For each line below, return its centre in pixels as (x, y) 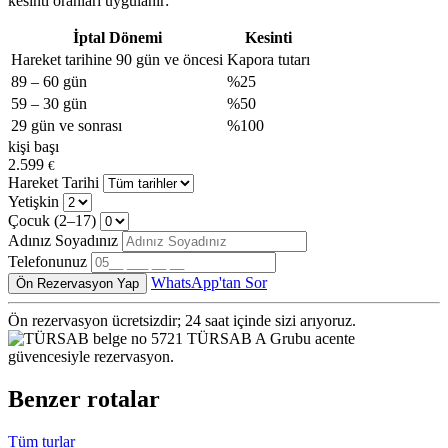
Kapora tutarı (268, 59)
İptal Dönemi (117, 37)
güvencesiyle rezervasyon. (91, 356)
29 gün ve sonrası (66, 125)
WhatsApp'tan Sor (209, 282)
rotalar (123, 398)
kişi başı (33, 146)
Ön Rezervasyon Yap (77, 283)
